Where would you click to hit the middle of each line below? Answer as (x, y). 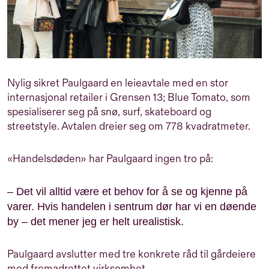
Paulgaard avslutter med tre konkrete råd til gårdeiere (131, 254)
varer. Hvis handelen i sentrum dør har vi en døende (132, 206)
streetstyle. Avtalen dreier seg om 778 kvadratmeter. (129, 126)
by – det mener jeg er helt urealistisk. (95, 221)
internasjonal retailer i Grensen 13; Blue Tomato (116, 97)
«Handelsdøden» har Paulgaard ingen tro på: (110, 159)
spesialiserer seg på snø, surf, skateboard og (109, 112)
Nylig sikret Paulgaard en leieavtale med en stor (118, 83)
